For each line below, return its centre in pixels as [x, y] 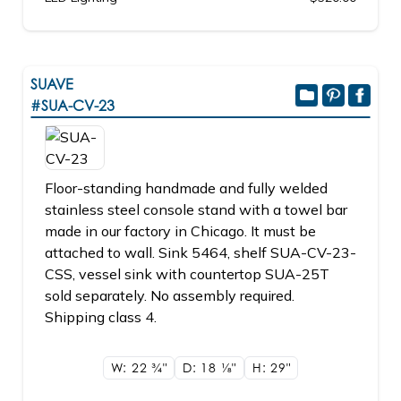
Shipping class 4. [101, 317]
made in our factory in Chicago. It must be [180, 231]
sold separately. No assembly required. [170, 295]
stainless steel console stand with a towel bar [196, 209]
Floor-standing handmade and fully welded [186, 188]
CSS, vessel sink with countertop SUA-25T [187, 274]
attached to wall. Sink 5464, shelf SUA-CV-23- [200, 252]
